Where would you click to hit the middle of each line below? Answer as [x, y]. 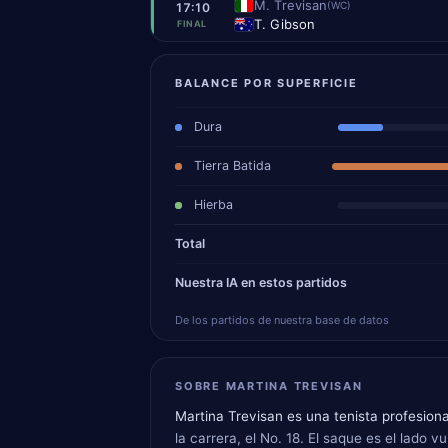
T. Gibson [285, 23]
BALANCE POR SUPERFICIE [266, 83]
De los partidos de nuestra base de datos [282, 320]
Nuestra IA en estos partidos [261, 282]
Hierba [213, 204]
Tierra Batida [232, 165]
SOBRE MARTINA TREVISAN [269, 386]
